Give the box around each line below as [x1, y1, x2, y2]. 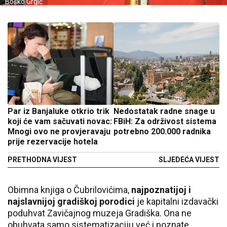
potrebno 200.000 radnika [113, 127, 211, 136]
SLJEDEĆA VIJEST [159, 156, 219, 164]
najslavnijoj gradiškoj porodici [8, 196, 135, 207]
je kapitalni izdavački [135, 196, 218, 207]
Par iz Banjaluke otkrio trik [8, 106, 109, 116]
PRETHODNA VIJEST [8, 156, 77, 164]
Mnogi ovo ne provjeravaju [8, 127, 110, 136]
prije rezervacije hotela [8, 137, 98, 146]
